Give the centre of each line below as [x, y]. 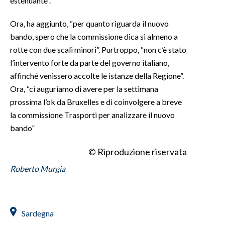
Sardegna [38, 213]
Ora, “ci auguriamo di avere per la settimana [84, 88]
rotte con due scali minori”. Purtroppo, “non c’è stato [98, 49]
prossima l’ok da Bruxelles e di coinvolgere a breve [96, 101]
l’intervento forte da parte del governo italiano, [90, 62]
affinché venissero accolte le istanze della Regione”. [97, 75]
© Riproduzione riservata [138, 151]
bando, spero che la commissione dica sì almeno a [94, 36]
